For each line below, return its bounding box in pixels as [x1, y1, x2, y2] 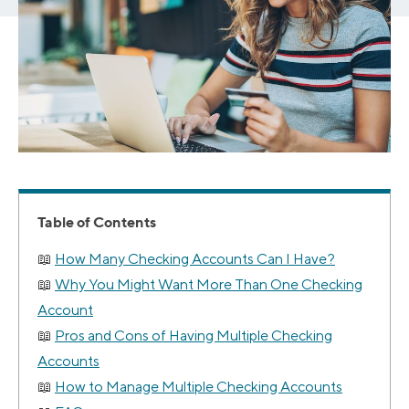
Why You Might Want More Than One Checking [55, 276, 362, 294]
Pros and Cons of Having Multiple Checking [55, 327, 332, 345]
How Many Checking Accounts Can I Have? [55, 250, 335, 268]
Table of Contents [37, 213, 156, 232]
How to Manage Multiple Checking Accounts [55, 378, 342, 396]
